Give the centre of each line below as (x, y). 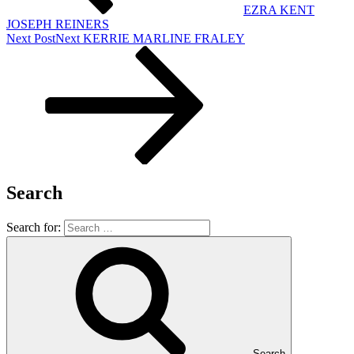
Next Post (31, 38)
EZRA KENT (279, 9)
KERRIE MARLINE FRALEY (164, 38)
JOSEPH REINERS (58, 24)
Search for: (35, 228)
